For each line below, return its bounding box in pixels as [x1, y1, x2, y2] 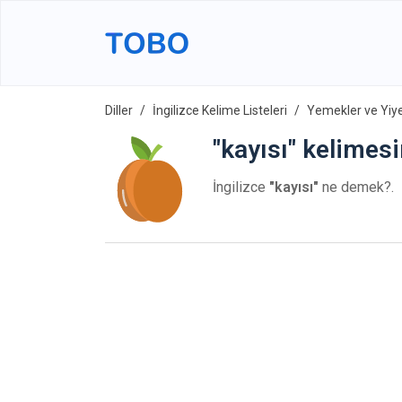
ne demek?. [319, 179, 394, 196]
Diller [105, 103, 133, 118]
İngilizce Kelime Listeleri [153, 103, 287, 118]
